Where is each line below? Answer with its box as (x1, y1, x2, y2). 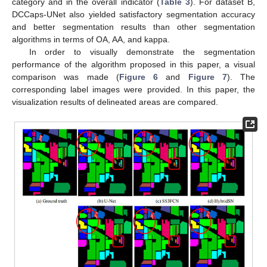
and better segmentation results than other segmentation (12, 21, 255, 32)
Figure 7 (188, 72, 227, 82)
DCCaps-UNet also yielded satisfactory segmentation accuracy (12, 9, 255, 19)
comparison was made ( (12, 72, 119, 82)
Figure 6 (119, 72, 158, 82)
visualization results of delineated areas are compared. (12, 97, 218, 107)
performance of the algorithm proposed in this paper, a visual (12, 59, 255, 69)
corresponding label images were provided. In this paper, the (12, 84, 255, 94)
